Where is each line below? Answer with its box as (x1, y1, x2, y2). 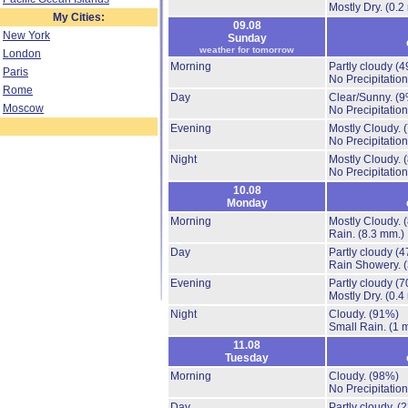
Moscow (3, 102, 44, 115)
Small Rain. (329, 321, 389, 333)
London (3, 47, 41, 60)
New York (3, 29, 50, 42)
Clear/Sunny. (329, 91, 395, 104)
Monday (226, 197, 268, 209)
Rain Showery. (329, 259, 403, 271)
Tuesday (225, 352, 269, 364)
